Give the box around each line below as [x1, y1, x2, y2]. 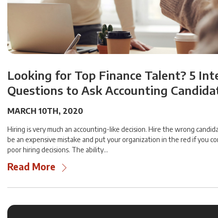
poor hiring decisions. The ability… [7, 145, 108, 154]
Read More [7, 161, 55, 173]
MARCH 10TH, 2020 [7, 106, 83, 116]
